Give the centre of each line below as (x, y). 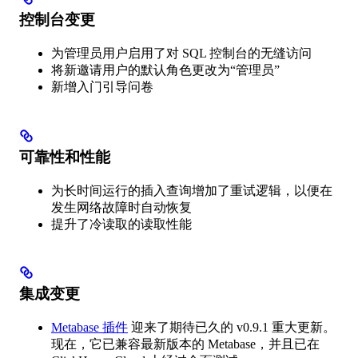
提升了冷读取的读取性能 (121, 224)
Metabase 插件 (89, 327)
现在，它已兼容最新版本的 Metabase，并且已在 (185, 344)
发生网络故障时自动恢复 (121, 207)
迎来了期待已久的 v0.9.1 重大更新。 (232, 327)
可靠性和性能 (65, 157)
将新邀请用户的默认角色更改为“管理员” (165, 70)
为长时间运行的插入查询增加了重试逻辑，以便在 (192, 190)
